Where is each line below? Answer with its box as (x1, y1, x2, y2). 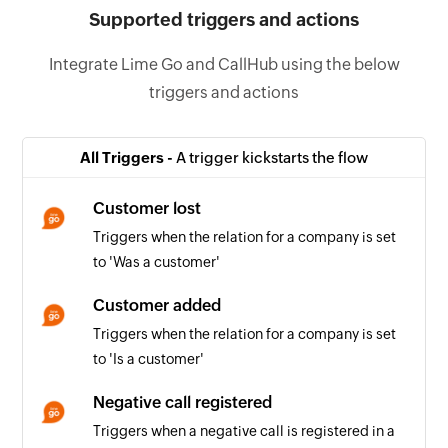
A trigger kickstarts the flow (176, 148, 368, 166)
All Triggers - (80, 148, 176, 166)
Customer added (93, 295, 222, 315)
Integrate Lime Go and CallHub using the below (48, 54, 400, 74)
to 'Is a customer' (93, 350, 205, 367)
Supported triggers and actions (89, 8, 359, 30)
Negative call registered (93, 392, 273, 412)
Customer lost (93, 198, 202, 218)
